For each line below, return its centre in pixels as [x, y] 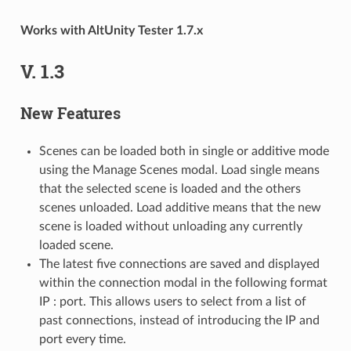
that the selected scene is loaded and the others [170, 188]
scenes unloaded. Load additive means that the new [180, 207]
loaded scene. [76, 245]
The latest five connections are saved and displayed [179, 264]
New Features [70, 112]
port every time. [82, 339]
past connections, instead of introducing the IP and [179, 320]
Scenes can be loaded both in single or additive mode [184, 151]
